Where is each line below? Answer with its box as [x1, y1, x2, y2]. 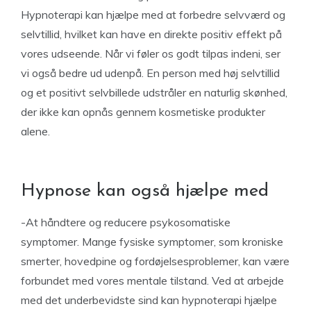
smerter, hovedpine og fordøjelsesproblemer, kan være [21, 254, 289, 268]
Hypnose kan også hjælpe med [21, 182, 274, 201]
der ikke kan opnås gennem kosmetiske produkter [21, 105, 265, 119]
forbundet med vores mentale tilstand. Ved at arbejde [21, 274, 284, 287]
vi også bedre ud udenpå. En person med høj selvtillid [21, 66, 280, 80]
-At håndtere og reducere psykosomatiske [21, 215, 230, 229]
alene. [21, 124, 50, 138]
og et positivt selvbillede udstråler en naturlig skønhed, [21, 85, 287, 99]
